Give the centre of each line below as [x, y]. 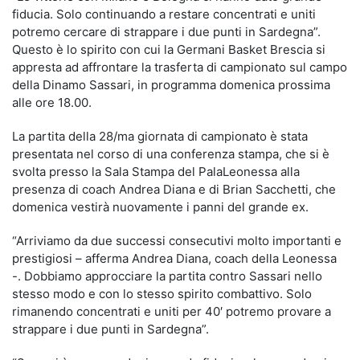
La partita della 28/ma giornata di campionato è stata [160, 136]
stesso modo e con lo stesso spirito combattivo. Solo [162, 294]
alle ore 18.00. [52, 102]
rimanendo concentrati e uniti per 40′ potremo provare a [172, 311]
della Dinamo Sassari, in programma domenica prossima [171, 85]
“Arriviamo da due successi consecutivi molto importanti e [177, 241]
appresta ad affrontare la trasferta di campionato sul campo [180, 67]
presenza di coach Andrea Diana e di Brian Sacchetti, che [174, 189]
